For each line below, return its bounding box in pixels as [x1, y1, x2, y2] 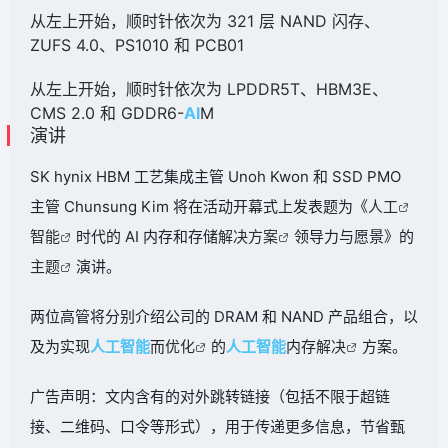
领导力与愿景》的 [294, 227, 414, 246]
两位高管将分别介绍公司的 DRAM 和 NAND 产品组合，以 [30, 307, 418, 326]
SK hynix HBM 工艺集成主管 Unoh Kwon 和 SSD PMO [30, 167, 401, 186]
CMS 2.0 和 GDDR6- [30, 103, 184, 123]
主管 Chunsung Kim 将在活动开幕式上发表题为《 [30, 197, 368, 216]
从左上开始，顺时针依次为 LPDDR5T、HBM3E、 [30, 79, 388, 99]
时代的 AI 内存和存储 [76, 227, 218, 246]
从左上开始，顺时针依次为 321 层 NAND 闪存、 [30, 11, 380, 31]
